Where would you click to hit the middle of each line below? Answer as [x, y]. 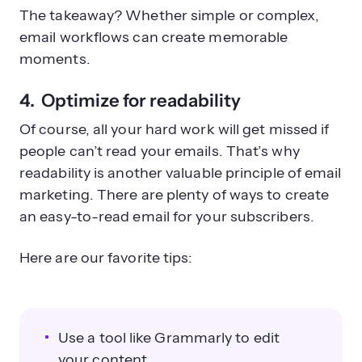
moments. [55, 59]
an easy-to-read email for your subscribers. [167, 216]
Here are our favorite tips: [106, 257]
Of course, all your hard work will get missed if [175, 129]
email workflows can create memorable [154, 37]
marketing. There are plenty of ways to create [175, 194]
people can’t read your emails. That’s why [160, 151]
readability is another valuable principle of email [181, 173]
